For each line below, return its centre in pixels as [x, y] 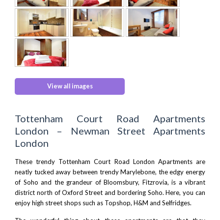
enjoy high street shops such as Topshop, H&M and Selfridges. [103, 203]
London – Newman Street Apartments [110, 130]
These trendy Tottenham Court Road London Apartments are [110, 161]
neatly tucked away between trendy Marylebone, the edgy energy [110, 172]
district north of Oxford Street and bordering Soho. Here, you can [110, 192]
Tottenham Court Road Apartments [110, 118]
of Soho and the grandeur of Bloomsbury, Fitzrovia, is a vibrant [110, 182]
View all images [70, 86]
